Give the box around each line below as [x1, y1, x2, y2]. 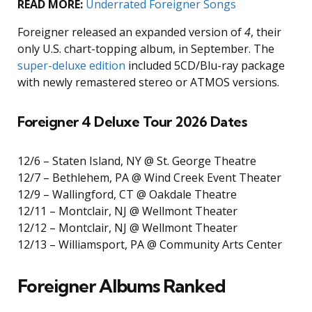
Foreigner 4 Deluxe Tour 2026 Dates [17, 113, 247, 131]
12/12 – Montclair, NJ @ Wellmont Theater [17, 220, 237, 236]
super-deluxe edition [17, 58, 125, 74]
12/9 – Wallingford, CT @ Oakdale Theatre [17, 187, 237, 203]
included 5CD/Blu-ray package [125, 58, 285, 74]
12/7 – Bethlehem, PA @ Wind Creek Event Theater [17, 170, 281, 186]
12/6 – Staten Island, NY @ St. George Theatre [17, 153, 256, 169]
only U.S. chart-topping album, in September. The [17, 41, 274, 57]
